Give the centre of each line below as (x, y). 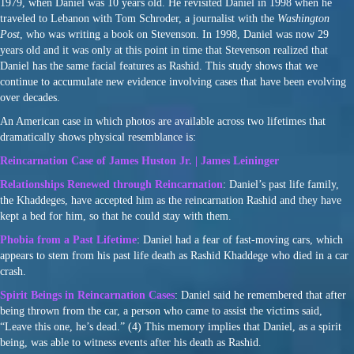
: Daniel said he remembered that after (260, 296)
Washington (303, 19)
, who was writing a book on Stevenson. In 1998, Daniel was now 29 (174, 35)
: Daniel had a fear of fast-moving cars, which (240, 240)
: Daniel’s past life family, (281, 185)
